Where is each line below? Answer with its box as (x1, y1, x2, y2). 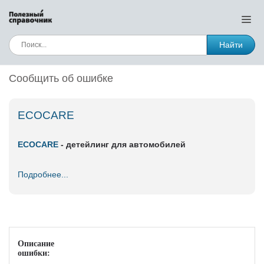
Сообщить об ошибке (9, 72, 113, 84)
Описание (18, 239, 54, 248)
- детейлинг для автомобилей (58, 140, 186, 149)
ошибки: (18, 249, 50, 258)
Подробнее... (18, 170, 68, 179)
